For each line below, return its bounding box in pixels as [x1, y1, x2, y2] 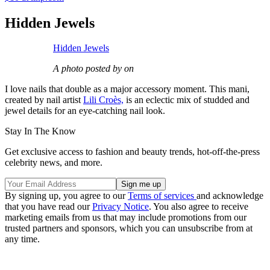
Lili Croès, [83, 95, 124, 105]
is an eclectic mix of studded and [124, 95, 250, 105]
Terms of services [128, 190, 196, 201]
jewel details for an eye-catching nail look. [5, 105, 165, 116]
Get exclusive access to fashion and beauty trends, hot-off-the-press [5, 146, 260, 157]
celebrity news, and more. [5, 157, 102, 168]
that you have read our [5, 201, 92, 212]
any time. [5, 234, 40, 245]
